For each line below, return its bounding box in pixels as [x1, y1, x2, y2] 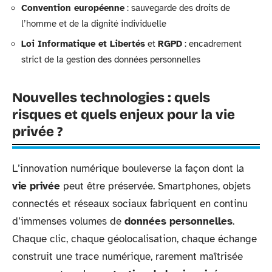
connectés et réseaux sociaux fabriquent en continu [12, 197, 248, 210]
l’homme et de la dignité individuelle [21, 18, 166, 29]
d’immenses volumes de [12, 215, 124, 228]
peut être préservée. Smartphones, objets [60, 180, 251, 192]
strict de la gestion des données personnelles [21, 54, 200, 65]
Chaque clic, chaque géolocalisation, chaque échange [12, 233, 257, 245]
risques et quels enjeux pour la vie [12, 107, 235, 123]
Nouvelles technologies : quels [12, 90, 210, 106]
